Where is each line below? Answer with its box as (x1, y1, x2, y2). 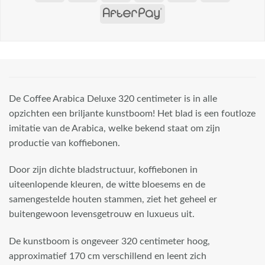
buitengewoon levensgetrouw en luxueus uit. (9, 209, 195, 219)
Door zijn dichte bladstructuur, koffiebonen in (9, 165, 198, 175)
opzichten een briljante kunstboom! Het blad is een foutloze (9, 108, 256, 118)
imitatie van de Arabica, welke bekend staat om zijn (9, 123, 220, 133)
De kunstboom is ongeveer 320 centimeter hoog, (9, 237, 210, 247)
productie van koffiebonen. (9, 138, 120, 148)
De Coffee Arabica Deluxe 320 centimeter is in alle (9, 93, 217, 104)
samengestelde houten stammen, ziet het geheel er (9, 195, 217, 205)
